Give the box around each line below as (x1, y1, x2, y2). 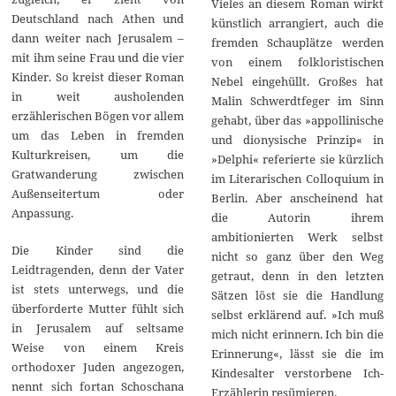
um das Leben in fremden (11, 126, 185, 143)
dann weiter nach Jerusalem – (11, 29, 185, 46)
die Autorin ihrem (210, 209, 384, 225)
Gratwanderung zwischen (11, 165, 185, 182)
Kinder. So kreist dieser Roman (11, 68, 185, 85)
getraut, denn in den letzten (210, 267, 384, 284)
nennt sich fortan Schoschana (11, 377, 185, 394)
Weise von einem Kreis (11, 339, 185, 355)
